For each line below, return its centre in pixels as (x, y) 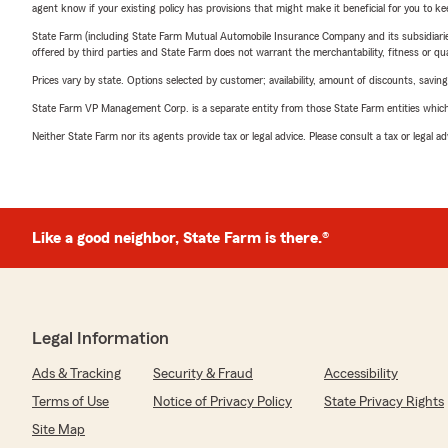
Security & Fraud (203, 374)
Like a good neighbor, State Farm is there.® (180, 238)
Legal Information (100, 338)
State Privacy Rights (384, 402)
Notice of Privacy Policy (222, 402)
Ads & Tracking (76, 374)
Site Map (58, 430)
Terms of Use (70, 402)
